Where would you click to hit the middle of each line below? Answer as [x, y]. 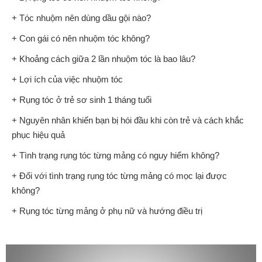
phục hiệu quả [38, 135]
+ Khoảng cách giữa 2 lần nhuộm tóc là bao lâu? [104, 59]
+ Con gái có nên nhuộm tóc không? [81, 39]
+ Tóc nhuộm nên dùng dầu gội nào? [81, 18]
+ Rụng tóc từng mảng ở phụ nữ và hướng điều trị [107, 211]
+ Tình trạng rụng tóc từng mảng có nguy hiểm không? [116, 156]
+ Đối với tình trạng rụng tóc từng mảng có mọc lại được [119, 176]
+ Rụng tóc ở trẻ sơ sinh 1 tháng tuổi [82, 100]
